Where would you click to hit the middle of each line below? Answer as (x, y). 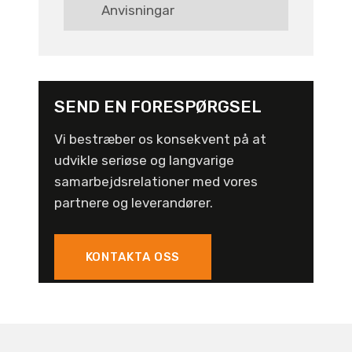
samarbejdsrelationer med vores (156, 181)
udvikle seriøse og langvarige (144, 160)
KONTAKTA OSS (133, 257)
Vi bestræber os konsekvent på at (160, 139)
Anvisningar (137, 10)
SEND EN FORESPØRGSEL (158, 106)
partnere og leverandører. (133, 202)
